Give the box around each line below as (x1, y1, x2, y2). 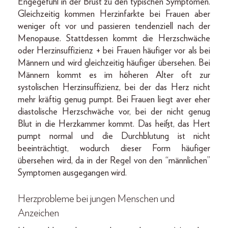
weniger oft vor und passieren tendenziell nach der (18, 21, 210, 31)
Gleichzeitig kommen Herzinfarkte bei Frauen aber (18, 9, 210, 19)
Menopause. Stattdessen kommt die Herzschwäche (18, 34, 210, 43)
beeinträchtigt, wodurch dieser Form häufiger (18, 144, 210, 153)
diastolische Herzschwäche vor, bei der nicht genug (18, 107, 210, 117)
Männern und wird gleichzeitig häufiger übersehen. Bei (18, 58, 210, 68)
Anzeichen (18, 208, 59, 218)
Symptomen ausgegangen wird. (18, 168, 127, 178)
